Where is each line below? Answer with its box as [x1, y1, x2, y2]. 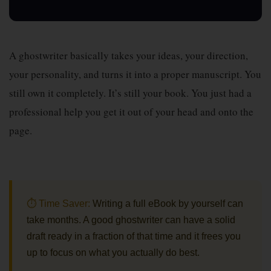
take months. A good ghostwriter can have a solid [27, 215, 235, 225]
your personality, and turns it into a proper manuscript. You [9, 67, 261, 81]
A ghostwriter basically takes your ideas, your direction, [9, 48, 248, 62]
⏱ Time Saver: [27, 198, 90, 209]
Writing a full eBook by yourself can [90, 198, 243, 209]
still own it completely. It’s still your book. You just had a [9, 86, 252, 100]
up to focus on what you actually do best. [27, 247, 200, 258]
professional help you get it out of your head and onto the [9, 105, 253, 119]
